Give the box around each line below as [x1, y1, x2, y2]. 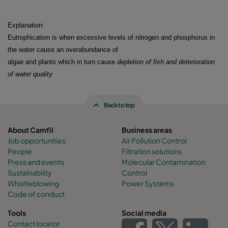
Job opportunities [8, 135, 66, 145]
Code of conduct [8, 189, 65, 198]
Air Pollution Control [122, 135, 187, 145]
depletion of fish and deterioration [117, 58, 215, 66]
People [8, 146, 32, 156]
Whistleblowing [8, 178, 59, 188]
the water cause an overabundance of [8, 45, 118, 53]
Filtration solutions [122, 146, 182, 156]
